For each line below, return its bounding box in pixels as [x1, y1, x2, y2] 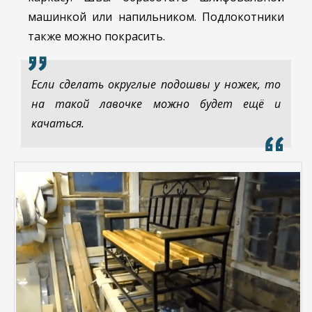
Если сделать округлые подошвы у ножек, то [31, 77, 281, 93]
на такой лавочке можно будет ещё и [31, 96, 281, 112]
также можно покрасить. [28, 29, 165, 45]
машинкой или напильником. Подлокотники [28, 9, 284, 25]
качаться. [31, 116, 84, 132]
